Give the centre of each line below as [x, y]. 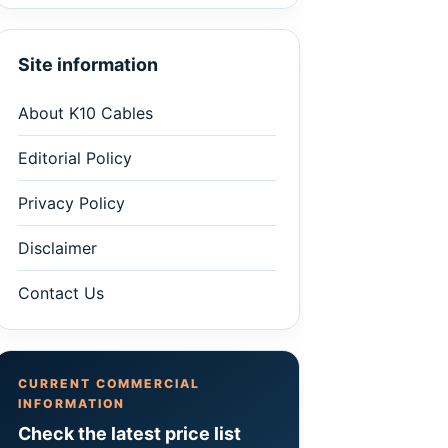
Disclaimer [57, 248]
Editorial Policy [75, 158]
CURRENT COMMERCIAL [109, 383]
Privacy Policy [71, 203]
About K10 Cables [85, 113]
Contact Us [61, 293]
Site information [88, 64]
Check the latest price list [129, 433]
